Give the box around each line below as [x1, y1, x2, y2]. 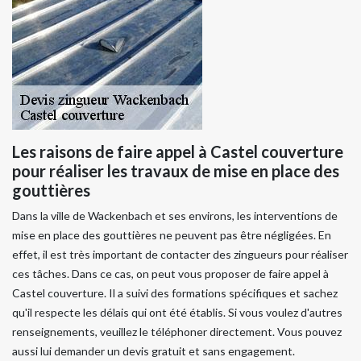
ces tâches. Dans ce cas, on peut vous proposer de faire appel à [12, 266, 329, 280]
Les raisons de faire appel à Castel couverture [12, 141, 343, 161]
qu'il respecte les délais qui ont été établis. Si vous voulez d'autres [12, 305, 342, 319]
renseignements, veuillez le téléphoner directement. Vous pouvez [12, 324, 342, 338]
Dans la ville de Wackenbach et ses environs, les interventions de [12, 208, 338, 222]
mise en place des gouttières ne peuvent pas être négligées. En [12, 227, 331, 242]
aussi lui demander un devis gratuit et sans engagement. [12, 343, 295, 358]
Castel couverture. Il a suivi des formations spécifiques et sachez [12, 285, 338, 300]
